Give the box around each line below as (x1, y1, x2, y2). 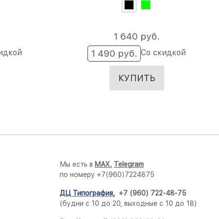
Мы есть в (60, 160, 95, 168)
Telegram (114, 160, 144, 168)
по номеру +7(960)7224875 (60, 170, 154, 178)
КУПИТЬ (118, 73, 155, 84)
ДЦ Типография (60, 189, 113, 197)
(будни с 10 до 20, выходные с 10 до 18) (60, 199, 197, 207)
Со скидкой (141, 47, 186, 57)
